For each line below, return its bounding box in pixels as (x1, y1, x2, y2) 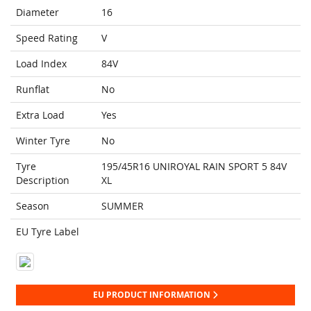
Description (16, 174, 69, 187)
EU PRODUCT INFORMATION (93, 289, 212, 301)
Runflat (16, 83, 49, 96)
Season (16, 199, 49, 213)
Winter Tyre (16, 134, 70, 148)
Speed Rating (16, 31, 78, 45)
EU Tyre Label (16, 225, 79, 239)
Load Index (16, 57, 67, 71)
